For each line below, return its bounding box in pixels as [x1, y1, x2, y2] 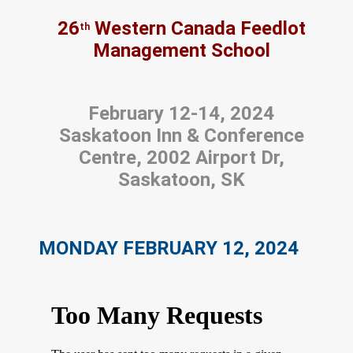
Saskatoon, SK [117, 168, 245, 191]
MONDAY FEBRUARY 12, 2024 [39, 236, 299, 259]
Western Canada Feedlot [89, 17, 306, 39]
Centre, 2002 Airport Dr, [78, 146, 284, 169]
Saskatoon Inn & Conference [58, 124, 304, 147]
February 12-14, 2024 [88, 102, 274, 124]
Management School [92, 39, 270, 61]
